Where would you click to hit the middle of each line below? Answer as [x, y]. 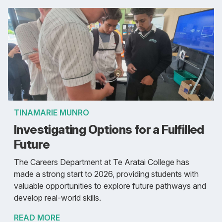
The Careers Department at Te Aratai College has [102, 162]
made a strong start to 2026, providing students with [106, 174]
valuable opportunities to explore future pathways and [110, 186]
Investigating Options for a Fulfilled [109, 130]
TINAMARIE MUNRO [52, 113]
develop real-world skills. [57, 198]
